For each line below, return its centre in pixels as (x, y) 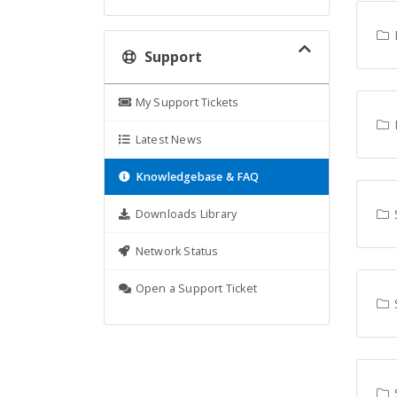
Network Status (177, 251)
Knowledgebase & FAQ (197, 177)
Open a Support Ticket (196, 288)
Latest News (168, 140)
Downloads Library (186, 214)
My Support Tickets (187, 102)
